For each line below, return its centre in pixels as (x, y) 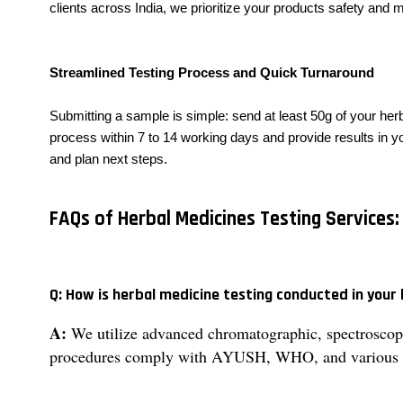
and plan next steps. (108, 159)
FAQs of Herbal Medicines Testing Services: (224, 219)
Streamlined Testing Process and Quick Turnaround (212, 73)
